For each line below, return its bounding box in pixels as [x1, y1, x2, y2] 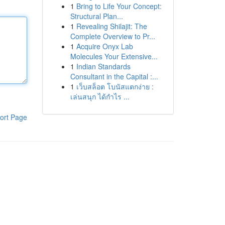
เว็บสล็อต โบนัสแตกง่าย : [76, 81, 154, 91]
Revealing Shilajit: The [76, 21, 147, 31]
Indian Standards [76, 61, 131, 71]
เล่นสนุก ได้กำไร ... [70, 91, 130, 101]
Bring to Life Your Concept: [76, 1, 162, 11]
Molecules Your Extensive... [70, 51, 158, 61]
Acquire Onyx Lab [76, 41, 133, 51]
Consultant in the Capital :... [70, 71, 158, 81]
